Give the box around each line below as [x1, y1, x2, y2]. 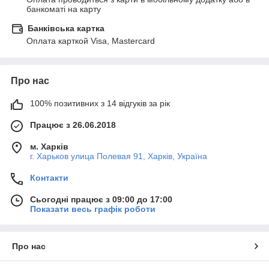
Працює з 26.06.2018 [30, 120, 116, 130]
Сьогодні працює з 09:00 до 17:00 [30, 195, 172, 204]
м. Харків [30, 142, 68, 151]
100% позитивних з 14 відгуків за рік [30, 98, 170, 108]
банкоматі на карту [26, 4, 101, 14]
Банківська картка [28, 23, 104, 33]
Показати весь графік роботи [30, 204, 156, 214]
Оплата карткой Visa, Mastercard [26, 36, 155, 46]
